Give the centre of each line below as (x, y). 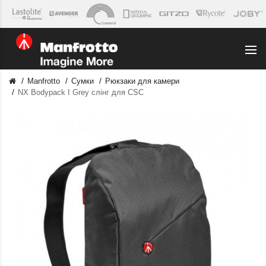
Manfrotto (44, 81)
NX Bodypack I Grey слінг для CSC (81, 92)
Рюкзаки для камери (142, 81)
